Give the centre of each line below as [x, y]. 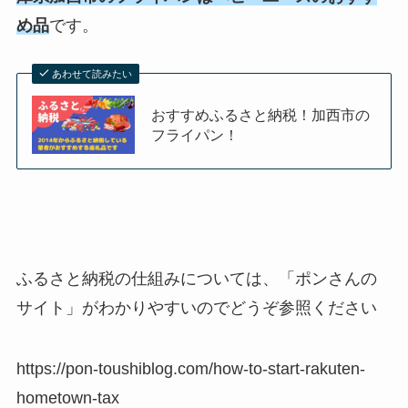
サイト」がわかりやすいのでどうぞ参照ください [196, 307]
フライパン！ [195, 134]
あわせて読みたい [92, 74]
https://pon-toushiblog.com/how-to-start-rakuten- [190, 369]
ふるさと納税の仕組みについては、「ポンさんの [196, 278]
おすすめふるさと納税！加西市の [261, 114]
